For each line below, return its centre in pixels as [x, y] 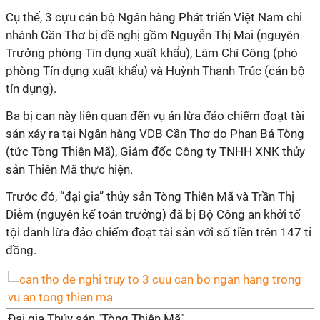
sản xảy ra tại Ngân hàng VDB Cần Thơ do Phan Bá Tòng [155, 134]
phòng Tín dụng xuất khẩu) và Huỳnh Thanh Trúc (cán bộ [155, 71]
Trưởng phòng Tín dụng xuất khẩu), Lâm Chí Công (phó [152, 53]
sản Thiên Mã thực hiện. [69, 169]
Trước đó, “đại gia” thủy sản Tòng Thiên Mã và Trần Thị [150, 196]
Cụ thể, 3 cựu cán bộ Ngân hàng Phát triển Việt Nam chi [154, 17]
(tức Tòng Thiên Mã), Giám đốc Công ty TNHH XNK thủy [155, 151]
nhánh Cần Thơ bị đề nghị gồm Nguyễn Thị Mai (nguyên [152, 35]
